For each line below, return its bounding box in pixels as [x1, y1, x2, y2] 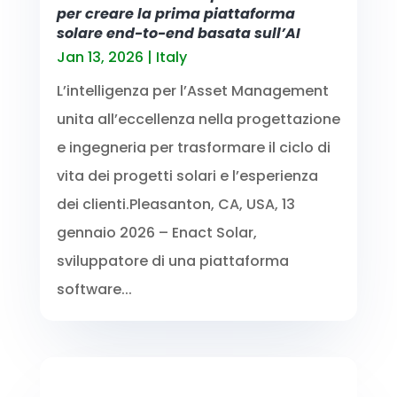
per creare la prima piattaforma [56, 3, 295, 24]
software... [56, 278, 132, 300]
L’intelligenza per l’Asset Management [56, 80, 329, 101]
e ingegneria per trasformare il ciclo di [56, 136, 331, 158]
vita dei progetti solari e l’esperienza [56, 165, 318, 186]
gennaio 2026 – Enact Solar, [56, 222, 257, 243]
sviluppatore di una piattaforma [56, 250, 289, 271]
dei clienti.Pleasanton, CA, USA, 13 [56, 193, 295, 214]
